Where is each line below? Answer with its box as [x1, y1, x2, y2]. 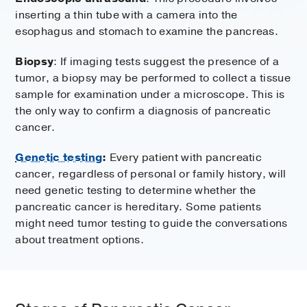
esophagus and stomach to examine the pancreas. [15, 24, 279, 40]
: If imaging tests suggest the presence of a [53, 54, 280, 70]
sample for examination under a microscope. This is [15, 87, 285, 103]
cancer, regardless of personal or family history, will [15, 167, 286, 182]
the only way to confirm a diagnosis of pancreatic [15, 103, 271, 119]
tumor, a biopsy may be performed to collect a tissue [15, 71, 291, 86]
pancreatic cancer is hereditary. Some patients [15, 199, 262, 215]
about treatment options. [15, 232, 145, 248]
